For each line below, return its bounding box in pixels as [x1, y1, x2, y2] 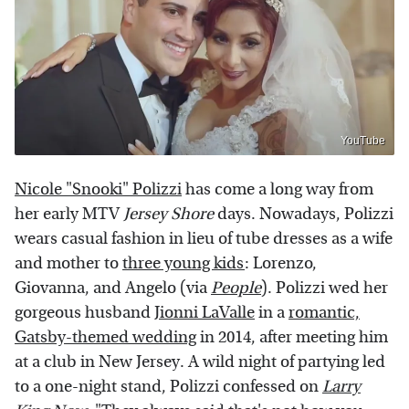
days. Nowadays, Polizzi [217, 204, 393, 224]
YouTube [341, 133, 385, 147]
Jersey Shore [123, 204, 217, 224]
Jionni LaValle [154, 302, 255, 322]
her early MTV [15, 204, 123, 224]
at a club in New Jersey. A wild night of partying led [15, 351, 385, 372]
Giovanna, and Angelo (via [15, 278, 211, 298]
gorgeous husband [15, 302, 154, 322]
